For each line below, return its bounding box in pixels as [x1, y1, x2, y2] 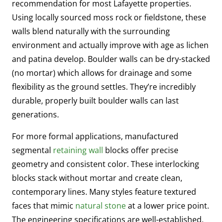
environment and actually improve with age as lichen [12, 39, 209, 51]
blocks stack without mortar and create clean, [12, 172, 182, 183]
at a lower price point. [126, 200, 209, 211]
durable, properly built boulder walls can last [12, 95, 179, 106]
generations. [12, 109, 59, 120]
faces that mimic [12, 200, 75, 211]
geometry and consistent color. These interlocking [12, 158, 199, 169]
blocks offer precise [103, 144, 178, 156]
